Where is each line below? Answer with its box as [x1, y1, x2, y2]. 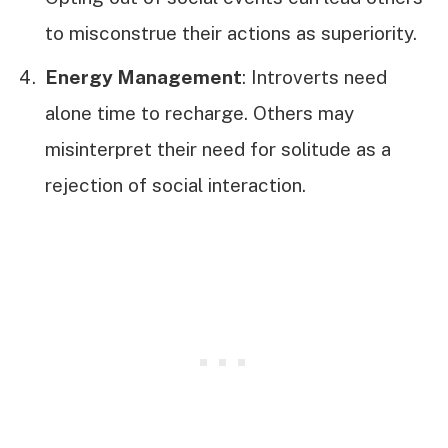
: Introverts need [242, 66, 387, 89]
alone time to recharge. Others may [45, 102, 354, 125]
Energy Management [45, 66, 242, 89]
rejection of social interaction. [45, 174, 306, 197]
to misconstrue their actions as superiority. [45, 21, 417, 44]
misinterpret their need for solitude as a [45, 138, 391, 161]
